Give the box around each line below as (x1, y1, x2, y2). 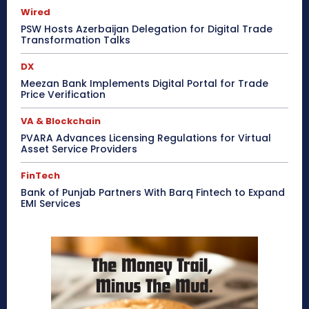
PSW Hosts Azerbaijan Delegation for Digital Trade (21, 22, 272, 37)
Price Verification (21, 88, 106, 102)
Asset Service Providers (21, 142, 137, 157)
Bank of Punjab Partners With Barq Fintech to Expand (21, 186, 285, 200)
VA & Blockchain (21, 114, 101, 128)
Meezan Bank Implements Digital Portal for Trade (21, 77, 268, 91)
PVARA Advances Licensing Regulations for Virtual (21, 131, 271, 146)
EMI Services (21, 197, 81, 211)
